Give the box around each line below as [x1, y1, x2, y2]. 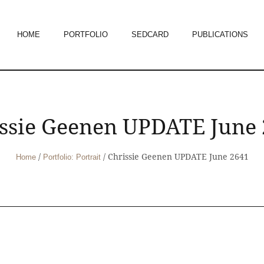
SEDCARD [131, 30, 169, 39]
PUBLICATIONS [192, 30, 248, 39]
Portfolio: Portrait [42, 153, 101, 161]
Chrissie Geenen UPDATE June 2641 [107, 152, 249, 161]
